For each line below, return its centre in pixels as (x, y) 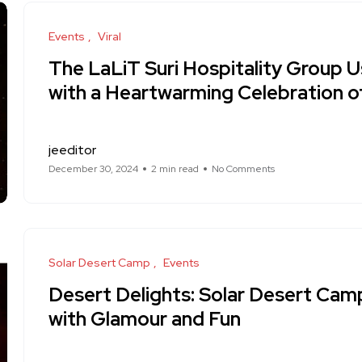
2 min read (175, 169)
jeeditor (72, 150)
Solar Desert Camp (99, 263)
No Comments (243, 169)
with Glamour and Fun (145, 319)
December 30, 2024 (93, 169)
